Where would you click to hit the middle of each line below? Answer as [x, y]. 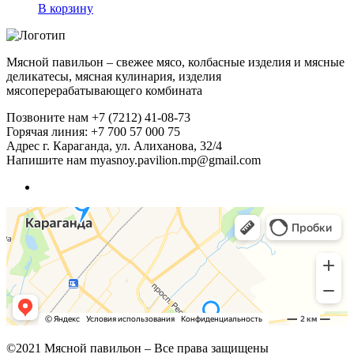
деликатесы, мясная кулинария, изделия [114, 76]
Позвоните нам [47, 117]
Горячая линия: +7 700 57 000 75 [93, 131]
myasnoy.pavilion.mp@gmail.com [175, 160]
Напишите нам [47, 160]
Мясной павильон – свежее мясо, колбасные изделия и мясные [175, 62]
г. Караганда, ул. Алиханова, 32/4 [132, 145]
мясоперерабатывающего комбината [104, 90]
